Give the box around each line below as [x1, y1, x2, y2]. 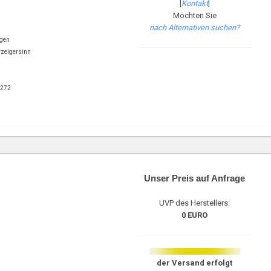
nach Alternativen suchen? [149, 23, 240, 32]
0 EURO [181, 211, 208, 220]
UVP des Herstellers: [159, 198, 230, 207]
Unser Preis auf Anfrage [144, 173, 246, 183]
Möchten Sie [172, 11, 217, 20]
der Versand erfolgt [157, 258, 233, 267]
